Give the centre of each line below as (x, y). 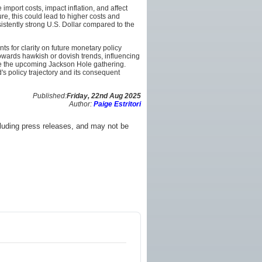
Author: (81, 104)
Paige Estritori (117, 104)
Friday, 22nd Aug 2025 (104, 96)
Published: (50, 96)
